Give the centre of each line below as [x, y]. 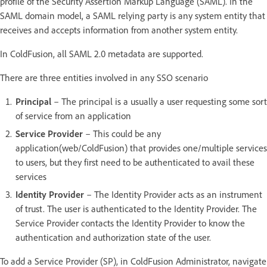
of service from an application [73, 115]
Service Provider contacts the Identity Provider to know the [130, 223]
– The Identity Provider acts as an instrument [173, 194]
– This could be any [122, 133]
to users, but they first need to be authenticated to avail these [135, 162]
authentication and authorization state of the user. [113, 237]
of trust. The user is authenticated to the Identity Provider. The [136, 208]
